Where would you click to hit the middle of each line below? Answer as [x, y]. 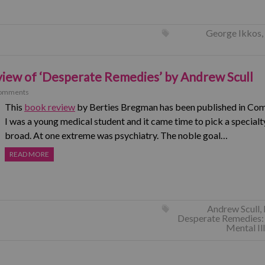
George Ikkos [233, 33]
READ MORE [29, 154]
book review [50, 107]
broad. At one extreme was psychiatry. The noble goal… [116, 135]
